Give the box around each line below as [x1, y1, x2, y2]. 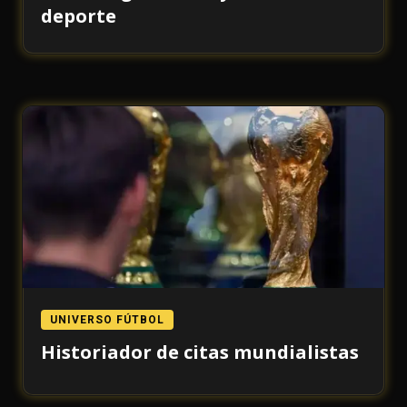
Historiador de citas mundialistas [41, 339, 359, 365]
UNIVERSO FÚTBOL [50, 313, 164, 327]
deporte [41, 3, 116, 29]
